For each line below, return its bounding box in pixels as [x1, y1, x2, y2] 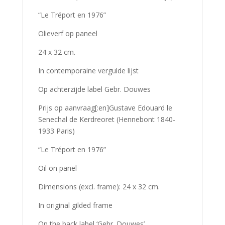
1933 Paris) [38, 126, 75, 136]
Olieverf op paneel [38, 29, 97, 38]
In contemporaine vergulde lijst [38, 66, 139, 75]
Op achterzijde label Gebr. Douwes [38, 84, 151, 94]
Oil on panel [38, 163, 77, 173]
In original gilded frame [38, 200, 113, 210]
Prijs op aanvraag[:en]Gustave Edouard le [38, 103, 172, 113]
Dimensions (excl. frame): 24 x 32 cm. [38, 182, 160, 191]
